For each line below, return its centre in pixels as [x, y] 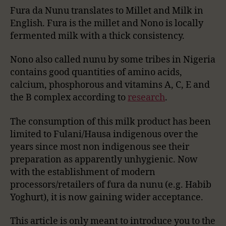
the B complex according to [69, 98]
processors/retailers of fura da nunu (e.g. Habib [111, 185]
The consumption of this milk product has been [110, 122]
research [146, 98]
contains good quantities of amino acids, [96, 73]
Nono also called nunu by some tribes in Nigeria [113, 60]
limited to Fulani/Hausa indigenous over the [104, 134]
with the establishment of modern [83, 172]
